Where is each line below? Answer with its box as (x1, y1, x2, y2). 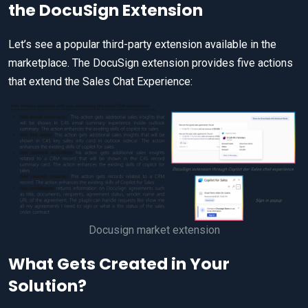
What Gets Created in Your (8, 252, 230, 276)
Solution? (8, 274, 87, 298)
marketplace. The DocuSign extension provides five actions (8, 56, 293, 70)
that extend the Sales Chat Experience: (8, 75, 192, 89)
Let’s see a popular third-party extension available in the (8, 38, 276, 52)
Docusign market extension (88, 223, 220, 237)
